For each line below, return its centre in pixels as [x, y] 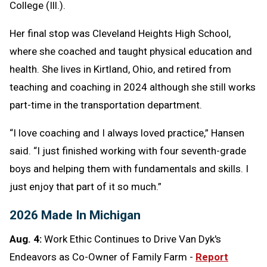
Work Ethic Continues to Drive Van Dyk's [133, 239]
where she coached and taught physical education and [131, 52]
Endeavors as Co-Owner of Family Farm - [103, 257]
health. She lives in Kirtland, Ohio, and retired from [120, 69]
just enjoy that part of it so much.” [86, 187]
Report [212, 257]
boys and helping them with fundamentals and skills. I [129, 169]
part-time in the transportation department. [106, 105]
